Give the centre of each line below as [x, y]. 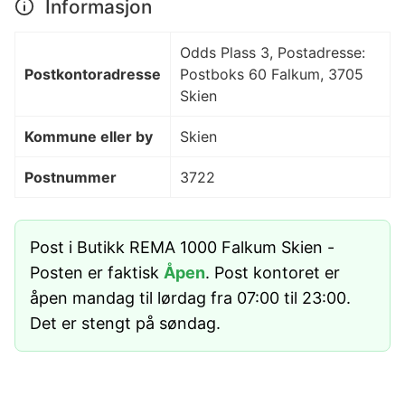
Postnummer [71, 177]
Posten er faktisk [97, 272]
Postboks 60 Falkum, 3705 [272, 74]
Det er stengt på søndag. [125, 323]
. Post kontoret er [273, 272]
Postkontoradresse [93, 74]
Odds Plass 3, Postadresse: [273, 52]
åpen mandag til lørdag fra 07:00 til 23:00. [190, 297]
